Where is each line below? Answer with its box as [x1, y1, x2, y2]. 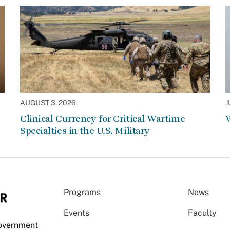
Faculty [188, 208, 217, 218]
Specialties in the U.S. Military [20, 125, 150, 137]
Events [64, 208, 89, 218]
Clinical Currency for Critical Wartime [20, 113, 185, 124]
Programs [64, 187, 101, 198]
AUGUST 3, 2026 [20, 99, 76, 107]
